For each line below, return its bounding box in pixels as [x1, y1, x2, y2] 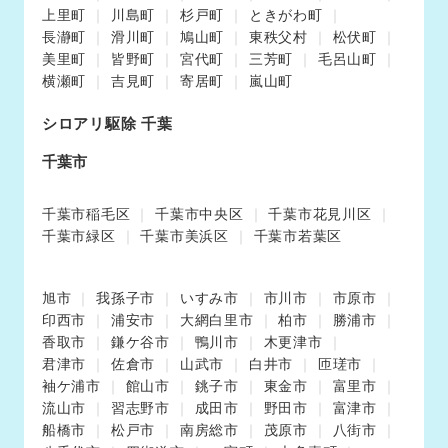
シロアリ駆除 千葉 [41, 114, 173, 132]
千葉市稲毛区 [41, 205, 131, 222]
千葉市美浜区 [140, 227, 229, 244]
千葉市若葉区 [253, 227, 342, 244]
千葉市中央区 [155, 205, 244, 222]
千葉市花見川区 [268, 205, 372, 222]
